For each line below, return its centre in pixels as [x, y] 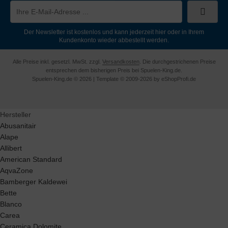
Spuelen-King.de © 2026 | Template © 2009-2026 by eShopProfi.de [114, 79]
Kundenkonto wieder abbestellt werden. [114, 40]
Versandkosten [121, 61]
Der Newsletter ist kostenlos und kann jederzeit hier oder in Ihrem [114, 32]
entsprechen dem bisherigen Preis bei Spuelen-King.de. [114, 70]
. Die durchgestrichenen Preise [177, 61]
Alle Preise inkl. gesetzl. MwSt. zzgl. [57, 61]
